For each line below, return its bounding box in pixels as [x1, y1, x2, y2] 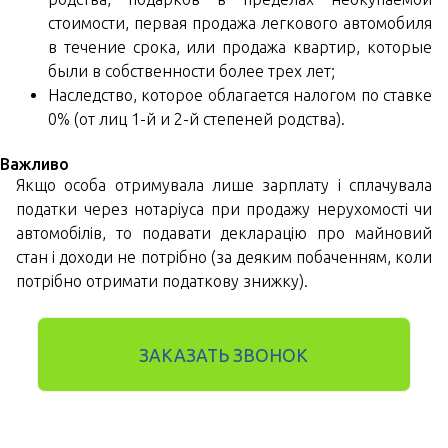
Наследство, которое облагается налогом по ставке [48, 86, 432, 104]
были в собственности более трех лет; [48, 62, 335, 80]
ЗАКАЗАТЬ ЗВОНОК [139, 346, 309, 365]
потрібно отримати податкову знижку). [16, 272, 308, 290]
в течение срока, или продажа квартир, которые [48, 38, 432, 56]
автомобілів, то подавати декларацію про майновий [16, 224, 432, 242]
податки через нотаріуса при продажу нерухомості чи [16, 200, 432, 218]
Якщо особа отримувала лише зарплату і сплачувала [16, 176, 432, 194]
